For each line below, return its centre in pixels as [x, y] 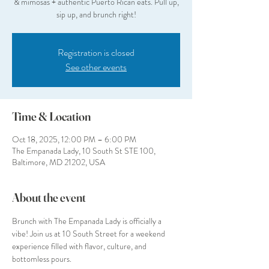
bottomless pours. [42, 259]
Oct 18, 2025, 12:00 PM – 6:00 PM [74, 139]
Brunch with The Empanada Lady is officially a [88, 221]
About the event [49, 197]
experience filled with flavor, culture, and [80, 246]
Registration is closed [96, 53]
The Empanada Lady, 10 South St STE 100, [84, 151]
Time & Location [51, 116]
